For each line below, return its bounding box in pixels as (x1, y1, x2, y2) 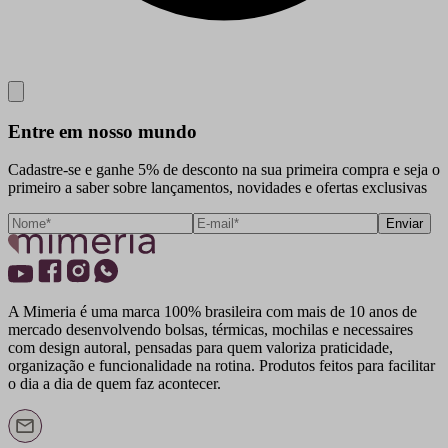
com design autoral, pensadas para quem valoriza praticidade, (8, 339, 393, 357)
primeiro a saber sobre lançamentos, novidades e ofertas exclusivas (8, 179, 427, 197)
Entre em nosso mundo (8, 120, 197, 142)
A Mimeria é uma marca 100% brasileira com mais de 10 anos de (8, 303, 417, 321)
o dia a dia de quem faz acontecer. (8, 375, 221, 393)
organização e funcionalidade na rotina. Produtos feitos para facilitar (8, 357, 435, 375)
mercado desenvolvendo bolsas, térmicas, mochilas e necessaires (8, 321, 413, 339)
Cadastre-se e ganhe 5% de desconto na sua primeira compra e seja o (8, 161, 440, 179)
